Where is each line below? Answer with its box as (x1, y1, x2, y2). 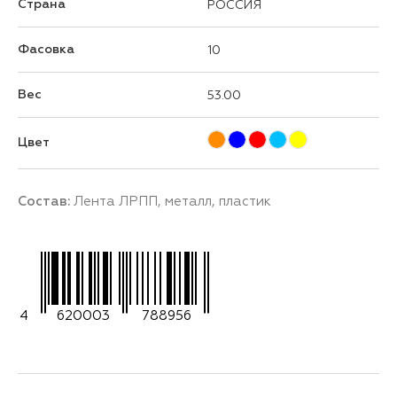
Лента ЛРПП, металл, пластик (74, 193, 271, 208)
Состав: (18, 193, 74, 209)
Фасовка (18, 42, 74, 57)
